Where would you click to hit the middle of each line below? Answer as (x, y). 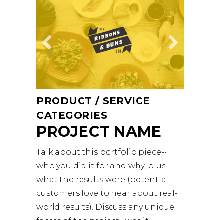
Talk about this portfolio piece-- (102, 152)
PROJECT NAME (99, 131)
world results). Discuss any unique (105, 207)
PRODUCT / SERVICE (93, 100)
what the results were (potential (102, 179)
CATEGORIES (72, 115)
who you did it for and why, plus (101, 165)
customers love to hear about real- (107, 193)
